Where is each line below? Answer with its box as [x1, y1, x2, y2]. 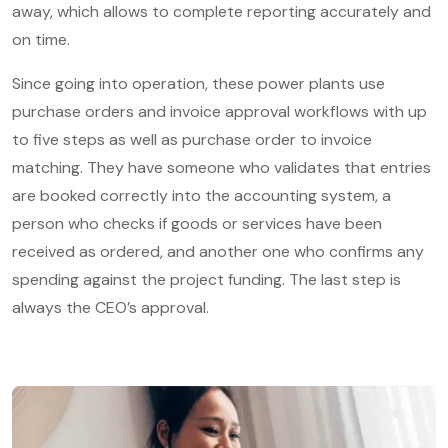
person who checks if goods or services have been [12, 212, 382, 234]
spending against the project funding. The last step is [12, 268, 401, 290]
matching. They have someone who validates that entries [12, 156, 431, 178]
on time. [12, 28, 70, 50]
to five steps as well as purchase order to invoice [12, 128, 372, 150]
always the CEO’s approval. [12, 296, 209, 318]
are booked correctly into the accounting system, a [12, 184, 391, 206]
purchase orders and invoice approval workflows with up [12, 100, 427, 122]
